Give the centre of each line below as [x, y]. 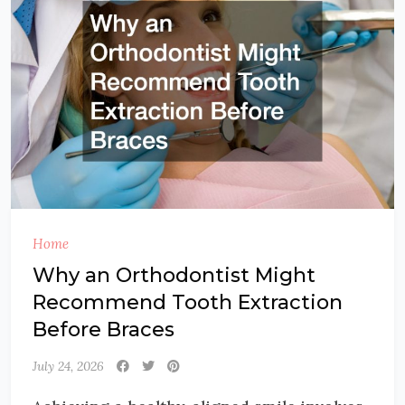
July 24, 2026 [68, 367]
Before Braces [104, 330]
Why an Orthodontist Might [174, 276]
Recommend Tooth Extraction [188, 303]
